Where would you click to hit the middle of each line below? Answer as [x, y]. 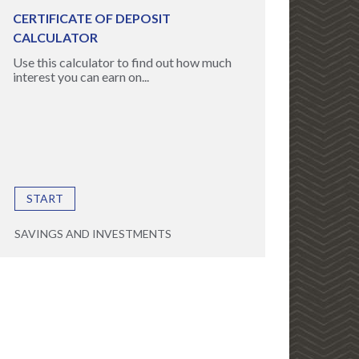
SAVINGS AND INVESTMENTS [93, 234]
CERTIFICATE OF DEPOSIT [91, 18]
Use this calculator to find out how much [122, 62]
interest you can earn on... [81, 77]
